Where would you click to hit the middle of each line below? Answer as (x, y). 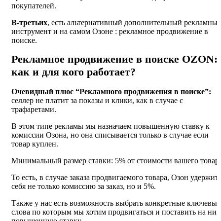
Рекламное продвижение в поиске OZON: (114, 59)
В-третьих (29, 22)
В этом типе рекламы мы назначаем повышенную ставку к (110, 126)
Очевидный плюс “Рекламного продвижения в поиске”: (111, 92)
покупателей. (34, 5)
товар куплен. (35, 144)
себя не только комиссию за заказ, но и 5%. (84, 186)
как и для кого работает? (74, 72)
